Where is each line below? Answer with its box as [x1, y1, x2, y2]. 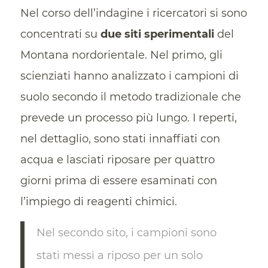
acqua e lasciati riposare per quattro [20, 153, 215, 166]
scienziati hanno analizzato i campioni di [20, 69, 239, 83]
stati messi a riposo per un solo [36, 248, 203, 262]
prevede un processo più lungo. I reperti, [20, 111, 237, 124]
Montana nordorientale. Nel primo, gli [20, 48, 223, 62]
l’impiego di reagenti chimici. [20, 194, 177, 208]
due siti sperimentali [100, 27, 214, 41]
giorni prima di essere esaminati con [20, 173, 217, 187]
